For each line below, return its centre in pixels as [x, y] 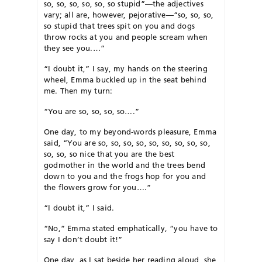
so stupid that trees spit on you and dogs [119, 25]
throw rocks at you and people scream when [126, 37]
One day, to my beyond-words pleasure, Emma [130, 131]
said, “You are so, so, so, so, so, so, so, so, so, [127, 142]
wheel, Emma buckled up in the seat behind [125, 79]
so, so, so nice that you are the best [109, 154]
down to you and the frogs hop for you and [125, 176]
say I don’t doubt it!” [83, 239]
